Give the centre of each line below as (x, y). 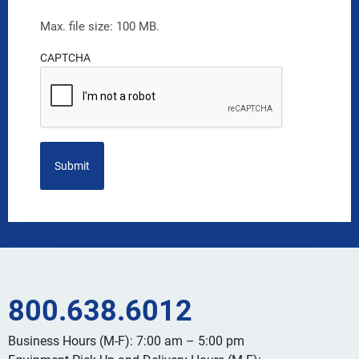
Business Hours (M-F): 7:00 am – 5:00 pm (126, 341)
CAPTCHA (65, 58)
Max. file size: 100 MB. (100, 26)
